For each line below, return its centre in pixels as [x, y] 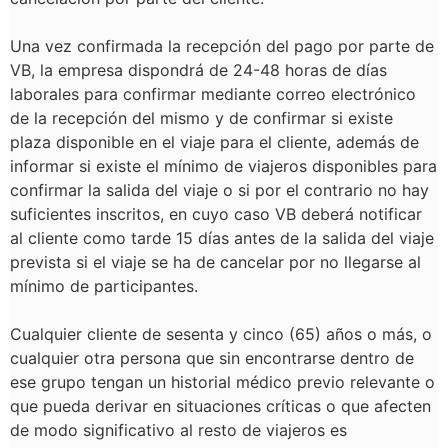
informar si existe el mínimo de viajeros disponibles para [223, 166]
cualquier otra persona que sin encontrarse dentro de [212, 358]
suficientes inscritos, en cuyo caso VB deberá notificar [216, 214]
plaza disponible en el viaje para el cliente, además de [214, 142]
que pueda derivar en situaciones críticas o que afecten [220, 406]
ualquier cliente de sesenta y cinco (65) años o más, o [227, 334]
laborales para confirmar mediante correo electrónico [213, 94]
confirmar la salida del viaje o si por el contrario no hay [219, 190]
